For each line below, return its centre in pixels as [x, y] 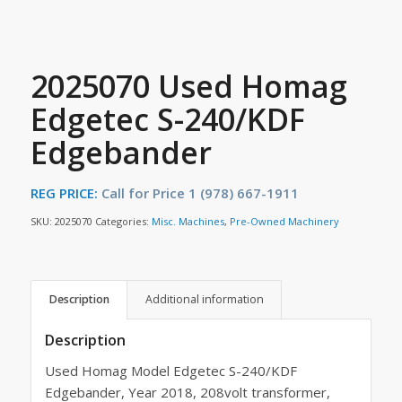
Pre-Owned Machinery [284, 222]
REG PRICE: [66, 193]
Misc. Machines [188, 222]
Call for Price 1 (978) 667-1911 [200, 193]
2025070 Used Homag [188, 87]
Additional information [204, 300]
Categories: [123, 222]
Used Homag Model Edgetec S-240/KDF [170, 370]
